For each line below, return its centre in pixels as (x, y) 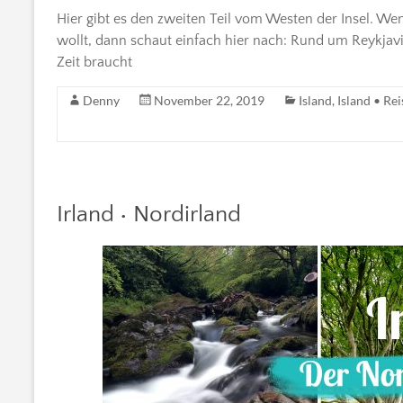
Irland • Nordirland (149, 214)
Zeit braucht (94, 62)
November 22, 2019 (209, 100)
